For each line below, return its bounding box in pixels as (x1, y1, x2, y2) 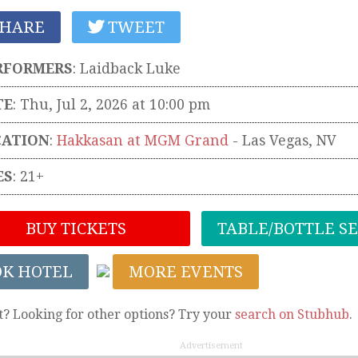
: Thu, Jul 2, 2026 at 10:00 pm (13, 96, 210, 113)
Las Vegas (242, 132, 308, 149)
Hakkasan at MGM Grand (57, 132, 229, 149)
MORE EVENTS (129, 261, 243, 281)
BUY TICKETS (22, 218, 126, 238)
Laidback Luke (80, 60, 181, 77)
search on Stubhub (235, 306, 349, 322)
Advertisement (179, 340, 243, 351)
